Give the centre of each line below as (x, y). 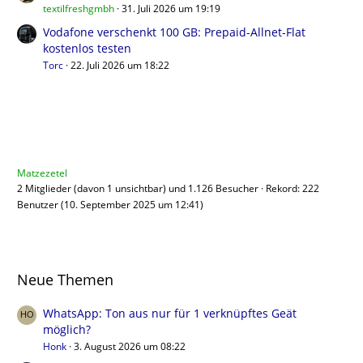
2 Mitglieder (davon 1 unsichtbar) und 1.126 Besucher (139, 189)
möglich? (67, 330)
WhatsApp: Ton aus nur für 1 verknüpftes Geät (170, 314)
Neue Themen (65, 280)
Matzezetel (42, 173)
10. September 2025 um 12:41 (132, 205)
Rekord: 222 (293, 189)
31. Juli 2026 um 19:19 (171, 9)
